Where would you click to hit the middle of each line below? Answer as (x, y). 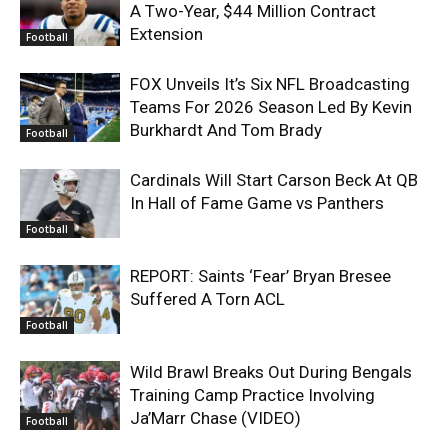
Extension (166, 33)
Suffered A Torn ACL (207, 298)
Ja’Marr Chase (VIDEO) (215, 417)
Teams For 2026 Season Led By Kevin (271, 106)
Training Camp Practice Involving (252, 394)
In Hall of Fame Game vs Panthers (257, 202)
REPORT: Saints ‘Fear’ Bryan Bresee (260, 275)
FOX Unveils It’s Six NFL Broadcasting (270, 83)
